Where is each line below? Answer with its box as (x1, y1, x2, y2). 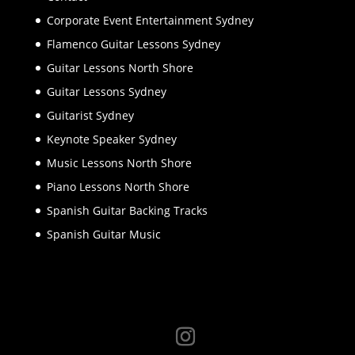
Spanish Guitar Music (46, 227, 161, 242)
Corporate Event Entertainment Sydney (46, 13, 254, 29)
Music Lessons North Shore (46, 155, 192, 171)
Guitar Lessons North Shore (46, 60, 193, 76)
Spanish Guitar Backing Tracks (46, 203, 208, 219)
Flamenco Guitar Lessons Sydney (46, 36, 220, 52)
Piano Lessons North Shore (46, 179, 189, 195)
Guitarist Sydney (46, 108, 134, 124)
